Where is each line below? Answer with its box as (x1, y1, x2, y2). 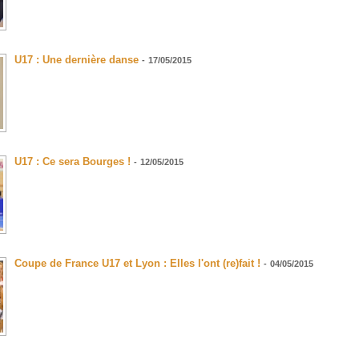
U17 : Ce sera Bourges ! (14, 155, 131, 168)
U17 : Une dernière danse (14, 54, 139, 67)
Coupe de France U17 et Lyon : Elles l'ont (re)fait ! (14, 257, 260, 270)
